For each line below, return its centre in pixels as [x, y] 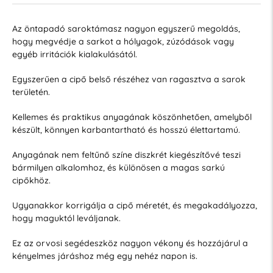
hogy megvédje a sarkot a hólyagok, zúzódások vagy [123, 41]
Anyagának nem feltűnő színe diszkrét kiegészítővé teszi [126, 154]
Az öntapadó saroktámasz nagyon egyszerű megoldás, [126, 28]
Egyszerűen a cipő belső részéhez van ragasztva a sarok [129, 79]
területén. [31, 92]
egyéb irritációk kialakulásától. [74, 54]
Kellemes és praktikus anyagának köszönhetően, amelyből [132, 117]
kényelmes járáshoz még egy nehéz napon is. [105, 256]
